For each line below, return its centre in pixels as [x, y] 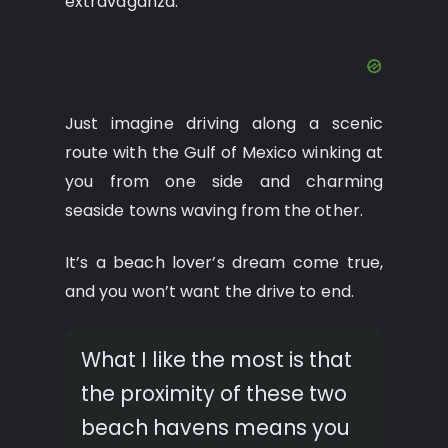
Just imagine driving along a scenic [224, 123]
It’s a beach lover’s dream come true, [224, 263]
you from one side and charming [224, 181]
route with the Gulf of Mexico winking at [224, 152]
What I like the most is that [216, 360]
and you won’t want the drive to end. [209, 292]
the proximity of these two [214, 394]
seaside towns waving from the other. [214, 210]
